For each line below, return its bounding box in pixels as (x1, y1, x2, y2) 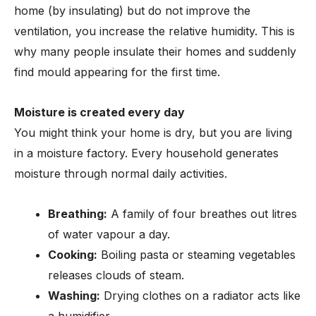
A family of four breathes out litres (107, 207, 297, 221)
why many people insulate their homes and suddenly (14, 44, 296, 59)
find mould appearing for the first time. (14, 65, 220, 79)
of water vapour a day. (48, 227, 170, 241)
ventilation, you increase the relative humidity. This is (14, 24, 295, 38)
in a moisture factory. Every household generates (14, 146, 279, 160)
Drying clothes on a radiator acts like (100, 288, 300, 303)
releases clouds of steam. (48, 268, 184, 282)
